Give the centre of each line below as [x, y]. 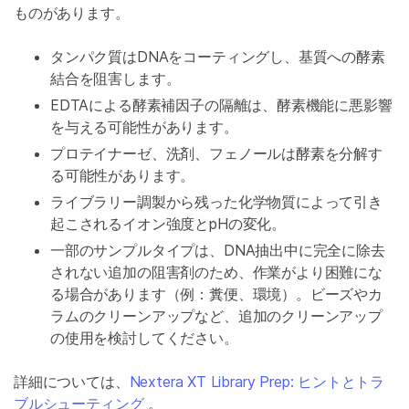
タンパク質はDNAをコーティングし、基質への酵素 [218, 57]
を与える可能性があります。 [144, 127]
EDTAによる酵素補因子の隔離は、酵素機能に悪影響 [221, 105]
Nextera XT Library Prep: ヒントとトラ [257, 382]
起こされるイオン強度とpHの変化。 [168, 224]
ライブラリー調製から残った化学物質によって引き [216, 202]
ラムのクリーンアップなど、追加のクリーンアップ [216, 316]
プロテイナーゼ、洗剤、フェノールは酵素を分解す [216, 153]
